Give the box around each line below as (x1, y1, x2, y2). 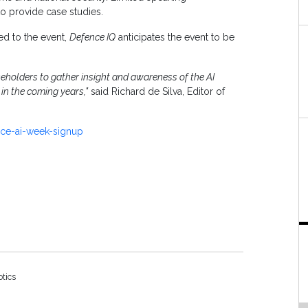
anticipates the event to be (115, 32, 234, 43)
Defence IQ (69, 32, 115, 43)
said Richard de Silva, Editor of (88, 86, 225, 98)
